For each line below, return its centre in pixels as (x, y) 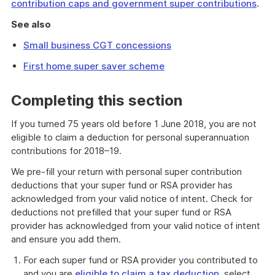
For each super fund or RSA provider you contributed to (141, 260)
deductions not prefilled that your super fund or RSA (121, 212)
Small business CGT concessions (97, 45)
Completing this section (97, 100)
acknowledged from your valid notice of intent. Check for (132, 199)
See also (31, 24)
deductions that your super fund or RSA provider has (122, 185)
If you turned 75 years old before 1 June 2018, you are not (134, 124)
